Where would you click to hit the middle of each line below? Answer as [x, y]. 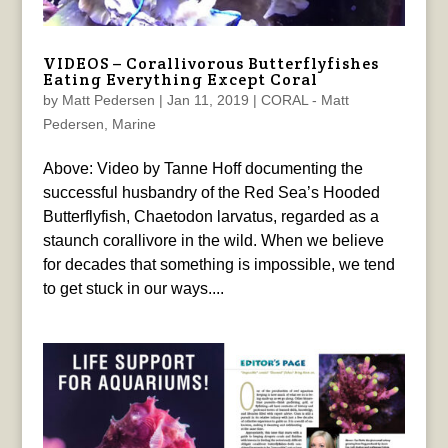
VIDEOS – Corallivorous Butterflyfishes [210, 64]
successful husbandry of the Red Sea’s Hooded [211, 193]
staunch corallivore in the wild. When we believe [213, 241]
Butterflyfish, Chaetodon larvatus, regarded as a [210, 217]
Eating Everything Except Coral [180, 80]
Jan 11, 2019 [207, 100]
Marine [133, 124]
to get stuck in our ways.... [133, 289]
